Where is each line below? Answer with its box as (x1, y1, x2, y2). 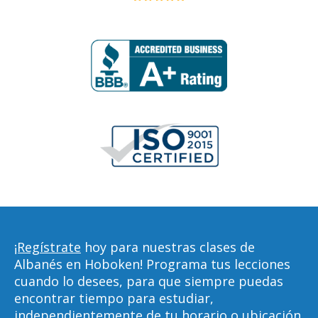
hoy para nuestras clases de (81, 238, 255, 256)
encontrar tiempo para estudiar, (14, 290, 214, 307)
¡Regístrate (14, 238, 81, 256)
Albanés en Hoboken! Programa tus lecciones (14, 256, 290, 273)
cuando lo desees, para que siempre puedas (14, 273, 283, 290)
